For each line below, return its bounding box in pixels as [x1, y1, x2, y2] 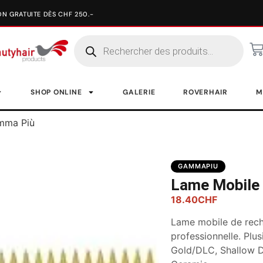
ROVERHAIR [183, 87, 228, 97]
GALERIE [123, 87, 156, 97]
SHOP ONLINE [31, 87, 82, 97]
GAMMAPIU [178, 162, 219, 170]
